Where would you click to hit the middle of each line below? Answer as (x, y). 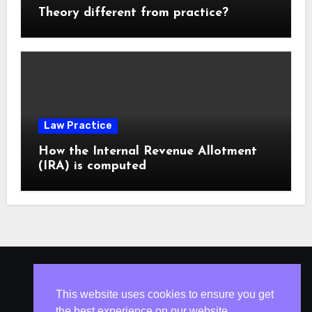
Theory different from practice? (133, 13)
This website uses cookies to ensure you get (165, 294)
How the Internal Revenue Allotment (147, 151)
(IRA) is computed (92, 166)
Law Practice (78, 125)
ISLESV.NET (156, 281)
